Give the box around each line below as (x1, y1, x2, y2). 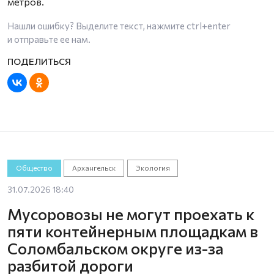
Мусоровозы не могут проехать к (7, 204, 254, 223)
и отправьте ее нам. (7, 34, 91, 45)
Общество (15, 163, 53, 172)
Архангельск (72, 163, 116, 172)
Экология (135, 163, 170, 172)
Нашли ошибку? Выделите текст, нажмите (7, 20, 187, 31)
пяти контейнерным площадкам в (7, 221, 258, 240)
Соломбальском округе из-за (7, 238, 223, 257)
